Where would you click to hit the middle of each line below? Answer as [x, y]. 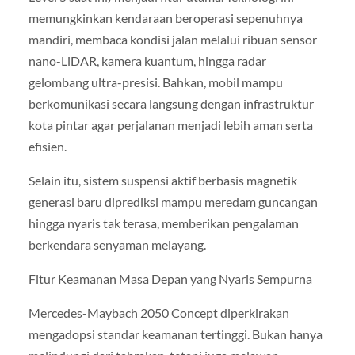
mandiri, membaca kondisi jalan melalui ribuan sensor [172, 39]
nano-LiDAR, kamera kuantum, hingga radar [147, 60]
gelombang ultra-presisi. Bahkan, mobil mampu [155, 82]
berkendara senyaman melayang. [117, 245]
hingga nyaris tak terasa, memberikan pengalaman [163, 223]
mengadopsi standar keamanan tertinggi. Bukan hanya [175, 334]
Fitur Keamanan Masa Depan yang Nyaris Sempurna [170, 279]
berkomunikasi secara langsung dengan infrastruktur [171, 103]
